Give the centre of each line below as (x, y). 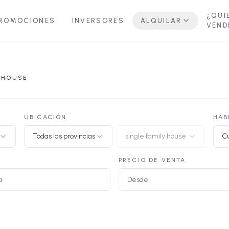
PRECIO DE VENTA (152, 160)
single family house (156, 136)
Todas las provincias (64, 136)
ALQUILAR (161, 20)
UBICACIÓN (45, 117)
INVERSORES (98, 20)
